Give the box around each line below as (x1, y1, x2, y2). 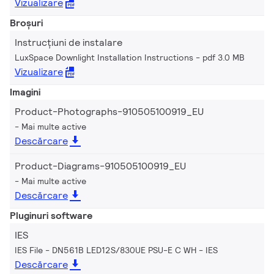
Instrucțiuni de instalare (15, 35, 122, 49)
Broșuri (10, 16, 43, 29)
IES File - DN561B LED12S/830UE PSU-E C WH (15, 244, 196, 256)
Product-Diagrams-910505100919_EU (15, 159, 186, 172)
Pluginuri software (10, 209, 92, 222)
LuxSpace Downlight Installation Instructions (15, 51, 193, 63)
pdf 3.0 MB (202, 51, 245, 63)
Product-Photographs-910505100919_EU (15, 105, 204, 118)
